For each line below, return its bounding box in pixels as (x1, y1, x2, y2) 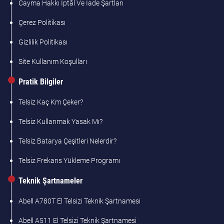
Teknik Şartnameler (18, 176, 83, 186)
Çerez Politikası (18, 18, 66, 27)
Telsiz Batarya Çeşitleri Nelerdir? (18, 137, 117, 145)
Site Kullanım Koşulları (18, 57, 87, 66)
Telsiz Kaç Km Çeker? (18, 98, 83, 106)
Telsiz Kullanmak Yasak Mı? (18, 117, 103, 126)
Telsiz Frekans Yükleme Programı (18, 156, 120, 165)
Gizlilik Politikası (18, 38, 68, 46)
